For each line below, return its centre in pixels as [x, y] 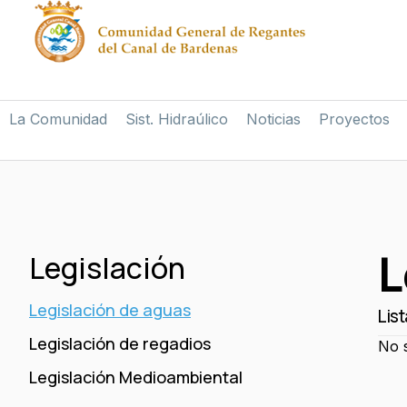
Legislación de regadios [120, 343]
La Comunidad [58, 119]
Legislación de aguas [110, 310]
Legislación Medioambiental [136, 377]
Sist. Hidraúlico [177, 119]
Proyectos [354, 119]
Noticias [273, 119]
